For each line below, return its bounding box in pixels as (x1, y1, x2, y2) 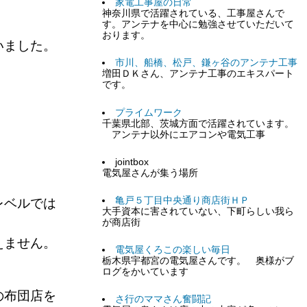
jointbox (114, 156, 149, 167)
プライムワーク (114, 107, 182, 118)
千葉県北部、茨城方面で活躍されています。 (102, 118, 295, 129)
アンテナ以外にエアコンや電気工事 (102, 129, 266, 140)
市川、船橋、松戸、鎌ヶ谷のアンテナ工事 (114, 58, 297, 69)
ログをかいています (102, 267, 189, 277)
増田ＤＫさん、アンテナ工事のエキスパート (102, 69, 295, 79)
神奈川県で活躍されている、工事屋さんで (102, 8, 285, 19)
